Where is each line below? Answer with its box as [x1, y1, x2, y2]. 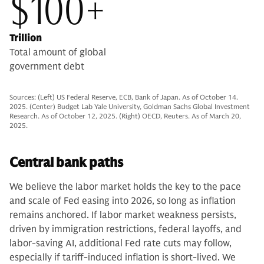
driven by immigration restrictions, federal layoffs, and [9, 223, 242, 235]
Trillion [9, 32, 42, 44]
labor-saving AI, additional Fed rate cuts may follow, [9, 237, 232, 249]
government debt [9, 60, 84, 72]
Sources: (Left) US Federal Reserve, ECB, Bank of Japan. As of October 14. [9, 92, 238, 101]
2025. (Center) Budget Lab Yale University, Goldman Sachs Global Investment [9, 101, 250, 111]
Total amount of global [9, 46, 106, 58]
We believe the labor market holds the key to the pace [9, 180, 241, 193]
